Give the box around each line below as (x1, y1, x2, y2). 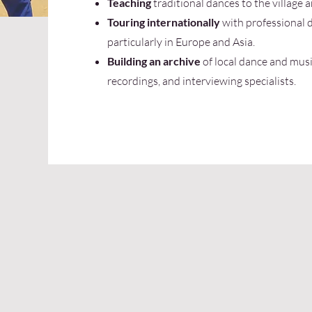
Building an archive (107, 54, 201, 68)
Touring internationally (107, 15, 222, 29)
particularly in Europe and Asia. (107, 35, 255, 49)
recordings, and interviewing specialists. (107, 74, 296, 88)
